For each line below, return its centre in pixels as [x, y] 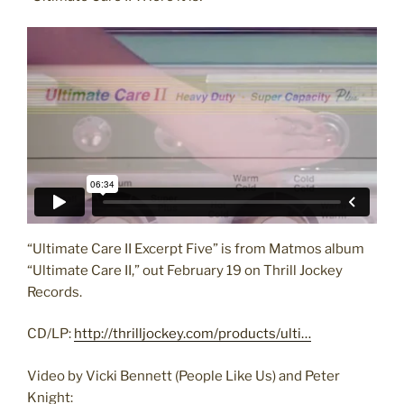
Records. [55, 292]
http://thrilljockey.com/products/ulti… [193, 334]
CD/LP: [50, 334]
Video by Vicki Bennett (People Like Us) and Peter [184, 376]
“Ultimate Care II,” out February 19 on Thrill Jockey [185, 270]
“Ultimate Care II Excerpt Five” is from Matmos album [196, 248]
